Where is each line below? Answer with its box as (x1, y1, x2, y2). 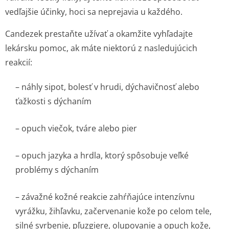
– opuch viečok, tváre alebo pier (15, 123, 137, 134)
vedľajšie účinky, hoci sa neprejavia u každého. (5, 6, 182, 17)
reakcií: (5, 57, 32, 68)
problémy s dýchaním (15, 164, 99, 175)
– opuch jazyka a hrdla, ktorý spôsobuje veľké (15, 150, 189, 161)
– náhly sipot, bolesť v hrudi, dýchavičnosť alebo (15, 81, 199, 93)
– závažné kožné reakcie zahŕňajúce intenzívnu (15, 191, 195, 202)
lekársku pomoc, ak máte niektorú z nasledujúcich (5, 42, 197, 54)
